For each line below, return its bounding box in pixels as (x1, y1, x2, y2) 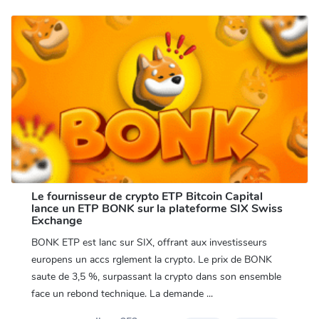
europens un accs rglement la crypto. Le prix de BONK (31, 253, 272, 267)
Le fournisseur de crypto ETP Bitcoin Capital (31, 189, 263, 205)
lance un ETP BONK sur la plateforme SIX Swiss (31, 201, 283, 217)
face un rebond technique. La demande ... (31, 287, 213, 301)
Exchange (31, 213, 83, 229)
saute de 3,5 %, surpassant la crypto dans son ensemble (31, 270, 281, 284)
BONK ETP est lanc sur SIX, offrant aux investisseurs (31, 236, 267, 250)
